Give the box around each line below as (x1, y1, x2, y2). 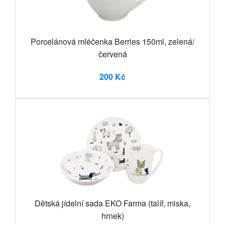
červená (98, 48, 127, 60)
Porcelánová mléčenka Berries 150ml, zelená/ (31, 36, 194, 48)
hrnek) (101, 210, 124, 222)
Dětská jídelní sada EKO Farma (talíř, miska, (35, 197, 190, 209)
